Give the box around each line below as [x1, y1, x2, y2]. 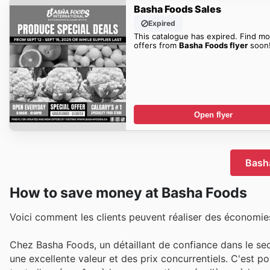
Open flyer [193, 110, 233, 119]
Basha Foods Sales [133, 2, 221, 15]
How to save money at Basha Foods [10, 184, 247, 201]
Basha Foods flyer [178, 40, 248, 50]
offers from [133, 40, 179, 50]
